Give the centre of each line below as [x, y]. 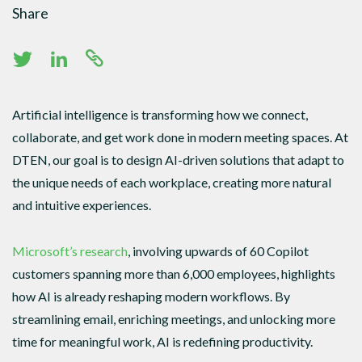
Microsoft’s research [70, 251]
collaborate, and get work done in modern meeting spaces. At [180, 137]
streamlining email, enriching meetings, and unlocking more [174, 319]
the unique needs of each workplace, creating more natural [172, 182]
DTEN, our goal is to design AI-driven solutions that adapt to [178, 160]
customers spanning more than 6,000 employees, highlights [174, 274]
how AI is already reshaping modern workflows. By [151, 297]
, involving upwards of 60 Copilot [218, 251]
